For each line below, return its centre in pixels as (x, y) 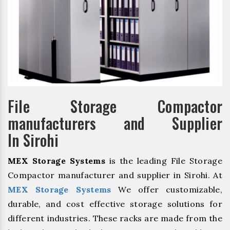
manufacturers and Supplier (115, 123)
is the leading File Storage (164, 160)
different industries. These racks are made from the (115, 218)
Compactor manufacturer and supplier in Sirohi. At (115, 175)
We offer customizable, (167, 189)
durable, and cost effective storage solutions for (115, 204)
